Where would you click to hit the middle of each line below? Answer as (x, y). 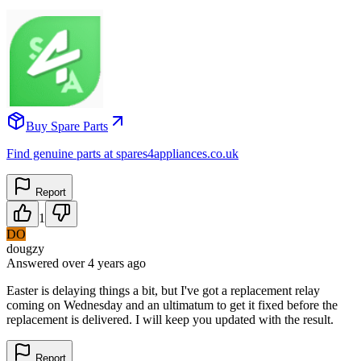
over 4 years (93, 263)
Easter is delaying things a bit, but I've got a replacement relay (163, 290)
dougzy (25, 248)
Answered (34, 263)
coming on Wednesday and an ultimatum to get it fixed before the (172, 305)
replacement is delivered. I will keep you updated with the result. (170, 319)
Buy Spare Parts (67, 126)
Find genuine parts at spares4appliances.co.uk (122, 153)
